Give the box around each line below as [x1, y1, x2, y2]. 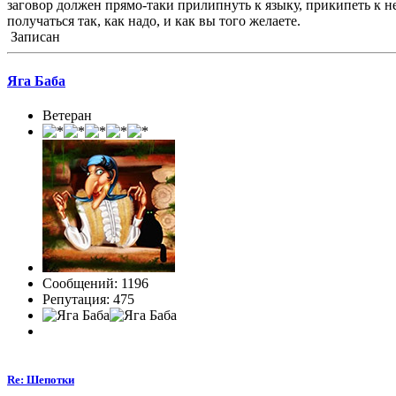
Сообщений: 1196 [42, 276, 148, 291]
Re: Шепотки [7, 373, 74, 387]
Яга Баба [7, 72, 65, 88]
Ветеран [42, 108, 92, 123]
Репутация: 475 [42, 292, 134, 307]
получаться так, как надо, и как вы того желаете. [7, 13, 301, 29]
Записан [7, 29, 60, 45]
